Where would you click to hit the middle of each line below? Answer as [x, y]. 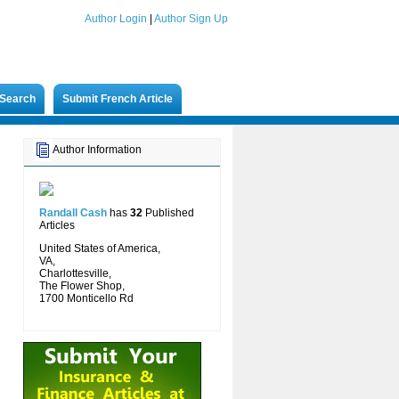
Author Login [116, 19]
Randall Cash [73, 213]
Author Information [97, 149]
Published [168, 213]
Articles [57, 225]
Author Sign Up [191, 19]
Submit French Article [118, 99]
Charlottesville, [75, 273]
